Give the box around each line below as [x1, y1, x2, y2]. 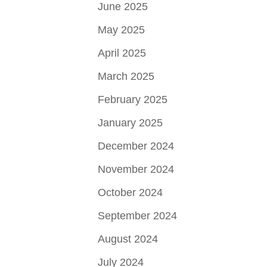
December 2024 [98, 140, 175, 153]
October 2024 [98, 187, 163, 199]
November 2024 [98, 163, 175, 176]
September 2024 [98, 210, 178, 222]
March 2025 [98, 70, 155, 83]
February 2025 [98, 94, 168, 106]
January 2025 [98, 117, 163, 129]
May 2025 [98, 24, 145, 36]
